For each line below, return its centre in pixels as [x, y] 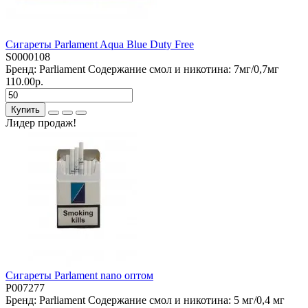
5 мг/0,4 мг [259, 300]
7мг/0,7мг [256, 69]
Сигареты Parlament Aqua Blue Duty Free [100, 44]
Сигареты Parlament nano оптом [79, 275]
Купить [25, 109]
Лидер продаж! [41, 122]
